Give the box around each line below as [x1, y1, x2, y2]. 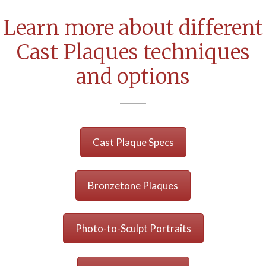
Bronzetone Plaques [88, 179, 178, 192]
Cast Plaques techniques [16, 39, 250, 65]
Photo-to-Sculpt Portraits [75, 222, 191, 235]
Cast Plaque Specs [92, 135, 174, 148]
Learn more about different [3, 14, 263, 40]
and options [76, 63, 190, 89]
